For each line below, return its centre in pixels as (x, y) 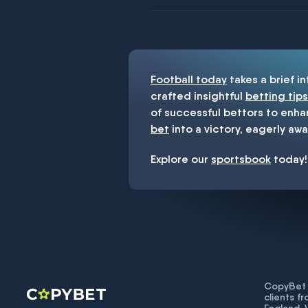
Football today (189, 79)
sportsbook (241, 159)
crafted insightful (198, 96)
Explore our (181, 159)
